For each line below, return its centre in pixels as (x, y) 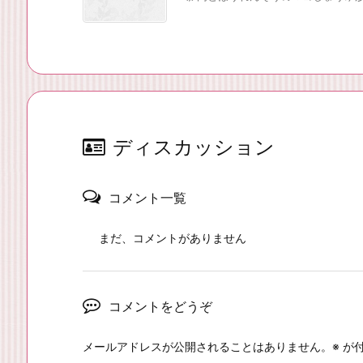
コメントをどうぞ (160, 307)
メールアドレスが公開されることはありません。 (207, 347)
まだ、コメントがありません (173, 238)
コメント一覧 (147, 198)
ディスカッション (194, 147)
